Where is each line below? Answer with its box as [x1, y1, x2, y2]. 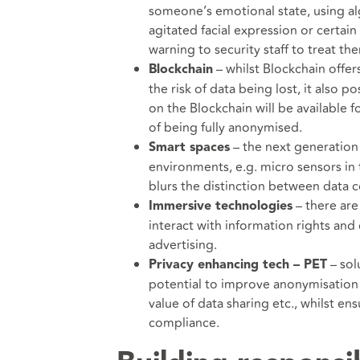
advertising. [148, 235, 217, 256]
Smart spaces [148, 141, 230, 155]
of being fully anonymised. [148, 118, 302, 138]
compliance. [148, 313, 219, 333]
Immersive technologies [148, 200, 292, 214]
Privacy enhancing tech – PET [148, 259, 327, 272]
